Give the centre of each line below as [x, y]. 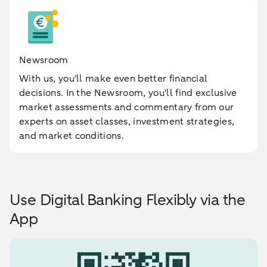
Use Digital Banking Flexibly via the [128, 200]
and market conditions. [72, 136]
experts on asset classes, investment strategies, [127, 122]
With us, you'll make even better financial [114, 79]
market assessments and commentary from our [127, 107]
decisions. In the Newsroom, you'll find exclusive [128, 93]
